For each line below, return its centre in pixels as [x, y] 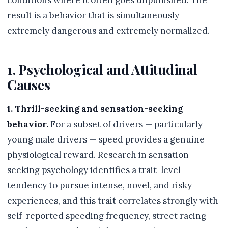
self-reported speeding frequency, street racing [107, 216]
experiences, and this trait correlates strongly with [113, 201]
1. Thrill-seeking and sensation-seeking [95, 109]
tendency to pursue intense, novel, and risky [99, 186]
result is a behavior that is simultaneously [93, 16]
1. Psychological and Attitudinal [102, 69]
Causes [29, 85]
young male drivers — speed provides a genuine [106, 140]
